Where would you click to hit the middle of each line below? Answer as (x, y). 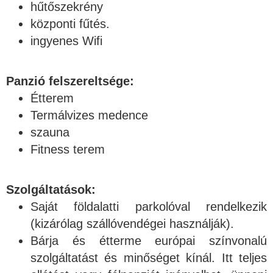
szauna (50, 132)
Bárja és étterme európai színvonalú (149, 240)
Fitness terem (68, 149)
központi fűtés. (70, 23)
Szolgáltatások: (51, 189)
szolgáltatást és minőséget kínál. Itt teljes (149, 257)
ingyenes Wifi (66, 41)
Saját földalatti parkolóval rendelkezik (149, 206)
